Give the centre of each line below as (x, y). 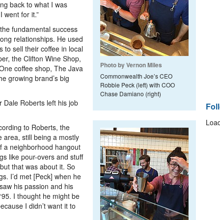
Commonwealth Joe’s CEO (136, 76)
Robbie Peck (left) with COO (137, 85)
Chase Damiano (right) (131, 94)
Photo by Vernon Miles (131, 65)
